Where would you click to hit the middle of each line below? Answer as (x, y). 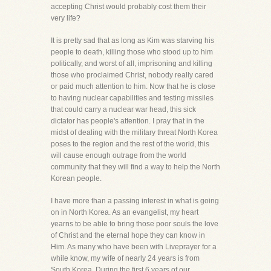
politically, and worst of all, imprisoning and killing (132, 64)
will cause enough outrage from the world (119, 155)
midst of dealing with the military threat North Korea (134, 132)
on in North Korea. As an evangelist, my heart (125, 212)
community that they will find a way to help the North (135, 167)
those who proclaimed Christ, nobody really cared (132, 75)
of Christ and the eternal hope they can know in (128, 235)
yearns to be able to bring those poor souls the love (135, 224)
